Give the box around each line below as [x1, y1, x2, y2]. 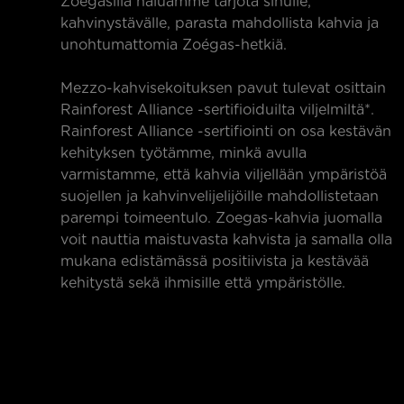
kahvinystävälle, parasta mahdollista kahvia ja [60, 16, 379, 31]
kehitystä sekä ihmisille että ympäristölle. [60, 276, 345, 290]
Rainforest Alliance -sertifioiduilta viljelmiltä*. [60, 103, 374, 117]
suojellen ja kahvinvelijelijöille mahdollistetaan [60, 189, 379, 204]
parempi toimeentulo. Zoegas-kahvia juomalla [60, 211, 382, 225]
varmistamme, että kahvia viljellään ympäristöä [60, 168, 387, 182]
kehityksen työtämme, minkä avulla [60, 146, 307, 161]
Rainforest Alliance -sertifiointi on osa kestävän [60, 124, 391, 139]
